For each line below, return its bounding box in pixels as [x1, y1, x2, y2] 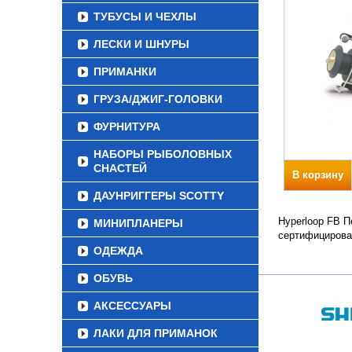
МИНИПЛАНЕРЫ [93, 217, 183, 229]
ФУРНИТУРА [93, 120, 160, 133]
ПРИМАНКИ [93, 65, 156, 78]
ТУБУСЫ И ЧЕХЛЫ [93, 10, 196, 23]
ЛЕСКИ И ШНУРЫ [93, 38, 189, 50]
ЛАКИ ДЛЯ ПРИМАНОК [93, 327, 218, 339]
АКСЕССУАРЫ [93, 299, 171, 312]
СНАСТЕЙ [93, 162, 147, 174]
